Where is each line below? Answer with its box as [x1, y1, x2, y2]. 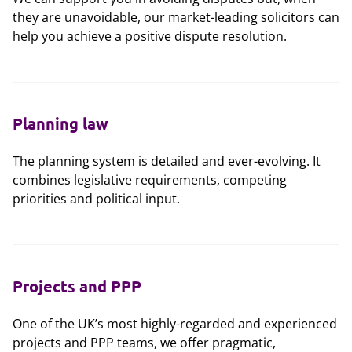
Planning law [13, 113, 108, 134]
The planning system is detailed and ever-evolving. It [13, 152, 321, 170]
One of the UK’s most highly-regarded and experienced [13, 315, 337, 332]
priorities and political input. [13, 190, 180, 207]
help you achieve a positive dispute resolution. [13, 27, 287, 45]
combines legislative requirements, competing [13, 171, 287, 189]
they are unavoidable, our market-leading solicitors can [13, 9, 339, 26]
